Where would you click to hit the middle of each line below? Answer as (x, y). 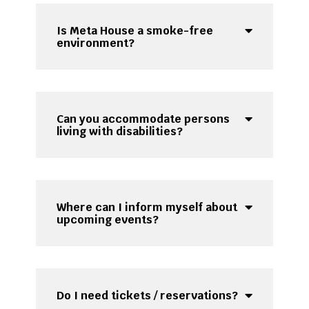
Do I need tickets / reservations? (148, 296)
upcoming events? (108, 220)
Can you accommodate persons (143, 119)
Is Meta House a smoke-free (135, 31)
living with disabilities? (120, 132)
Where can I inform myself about (147, 208)
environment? (96, 43)
